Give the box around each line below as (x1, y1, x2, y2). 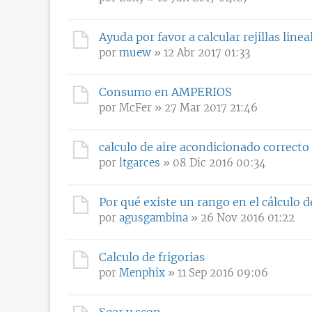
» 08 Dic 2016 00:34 (160, 155, 266, 169)
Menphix (119, 265, 165, 279)
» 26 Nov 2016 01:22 (188, 210, 295, 224)
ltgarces (119, 155, 160, 169)
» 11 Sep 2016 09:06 (165, 265, 268, 279)
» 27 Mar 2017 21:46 (152, 100, 258, 114)
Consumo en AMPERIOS (99, 84, 232, 99)
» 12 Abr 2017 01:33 (151, 45, 250, 59)
